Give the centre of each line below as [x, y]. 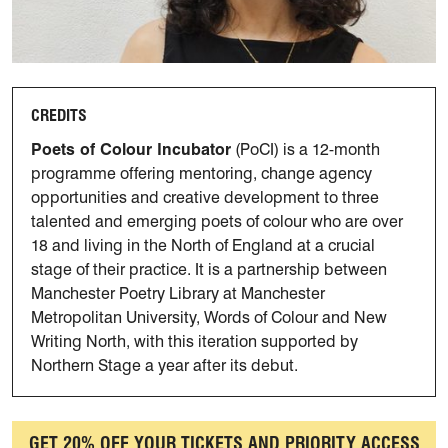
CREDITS [59, 116]
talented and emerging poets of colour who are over [217, 222]
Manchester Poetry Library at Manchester [178, 294]
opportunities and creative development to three [205, 198]
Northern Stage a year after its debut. [164, 366]
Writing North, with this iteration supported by [194, 342]
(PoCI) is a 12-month [305, 150]
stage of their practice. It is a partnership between [209, 270]
